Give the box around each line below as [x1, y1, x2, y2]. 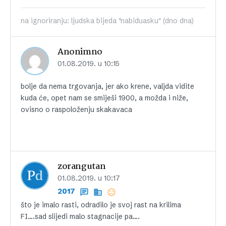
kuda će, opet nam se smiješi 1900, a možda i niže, [21, 93, 188, 103]
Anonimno [58, 45, 102, 60]
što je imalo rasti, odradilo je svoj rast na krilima [21, 200, 181, 210]
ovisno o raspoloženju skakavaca [21, 105, 132, 115]
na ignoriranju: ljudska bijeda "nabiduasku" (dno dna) [21, 16, 194, 26]
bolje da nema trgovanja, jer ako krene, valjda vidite [21, 82, 194, 91]
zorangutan [58, 160, 106, 174]
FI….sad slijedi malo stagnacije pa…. [21, 212, 140, 221]
